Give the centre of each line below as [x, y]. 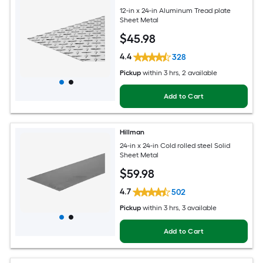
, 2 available [198, 73]
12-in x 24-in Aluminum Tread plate [176, 10]
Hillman [132, 132]
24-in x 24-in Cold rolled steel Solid [175, 145]
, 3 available [198, 208]
